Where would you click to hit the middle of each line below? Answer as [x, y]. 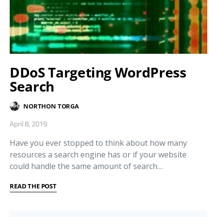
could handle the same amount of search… [86, 166]
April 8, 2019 [28, 124]
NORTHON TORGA [51, 106]
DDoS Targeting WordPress [98, 72]
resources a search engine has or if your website [98, 155]
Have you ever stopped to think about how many [98, 143]
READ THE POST [33, 186]
